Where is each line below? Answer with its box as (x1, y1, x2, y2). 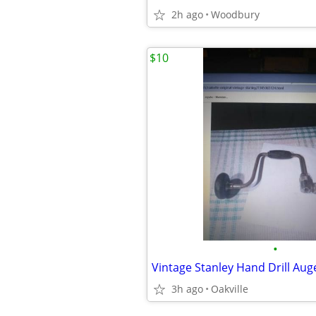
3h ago (171, 282, 203, 296)
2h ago (171, 8, 203, 21)
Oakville (211, 282, 248, 296)
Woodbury (211, 8, 260, 21)
